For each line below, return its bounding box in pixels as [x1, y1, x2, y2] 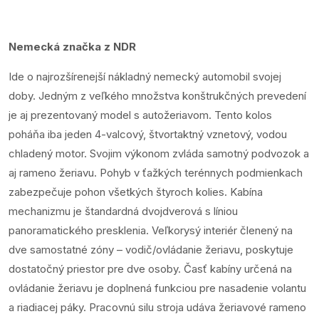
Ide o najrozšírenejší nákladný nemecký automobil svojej [9, 70, 281, 84]
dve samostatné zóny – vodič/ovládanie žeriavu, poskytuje [9, 243, 293, 257]
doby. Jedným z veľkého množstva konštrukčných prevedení [9, 89, 306, 103]
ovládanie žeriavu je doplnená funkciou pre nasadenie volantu [9, 281, 306, 296]
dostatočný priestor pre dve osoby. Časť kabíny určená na [9, 262, 292, 276]
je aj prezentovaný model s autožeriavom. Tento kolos [9, 108, 272, 122]
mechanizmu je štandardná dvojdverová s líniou [9, 204, 238, 219]
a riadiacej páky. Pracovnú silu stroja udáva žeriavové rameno [9, 300, 306, 315]
